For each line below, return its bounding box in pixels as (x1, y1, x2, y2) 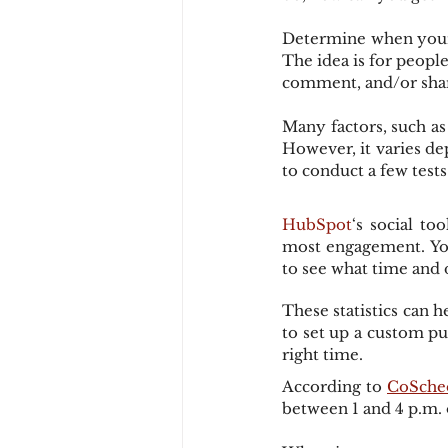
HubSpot (282, 214, 352, 234)
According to (282, 376, 387, 396)
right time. (282, 344, 363, 364)
